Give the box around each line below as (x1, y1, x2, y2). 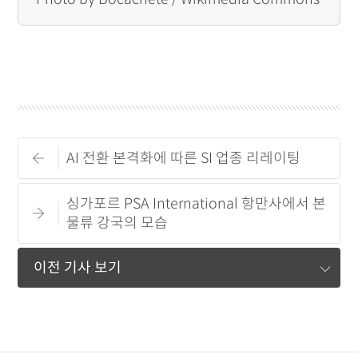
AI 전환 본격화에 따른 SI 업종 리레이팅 (66, 149, 301, 168)
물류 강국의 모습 (66, 214, 169, 233)
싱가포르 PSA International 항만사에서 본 (66, 195, 327, 213)
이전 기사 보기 (34, 259, 122, 277)
